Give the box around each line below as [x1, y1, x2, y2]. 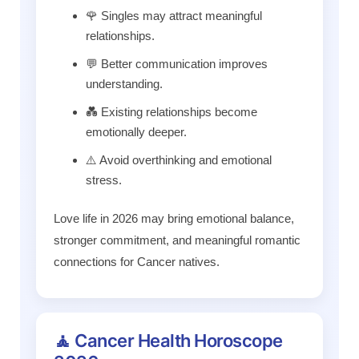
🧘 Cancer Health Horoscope [54, 329, 283, 351]
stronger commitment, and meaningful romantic [54, 232, 301, 247]
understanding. [86, 77, 163, 91]
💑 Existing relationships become [86, 105, 257, 119]
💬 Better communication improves [86, 57, 268, 71]
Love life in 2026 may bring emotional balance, [54, 211, 294, 225]
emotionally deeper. [86, 125, 187, 139]
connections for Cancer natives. [54, 254, 220, 268]
